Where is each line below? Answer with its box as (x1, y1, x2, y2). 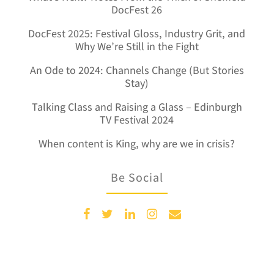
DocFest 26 (111, 2, 163, 17)
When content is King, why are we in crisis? (39, 136, 235, 150)
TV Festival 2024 (100, 113, 174, 127)
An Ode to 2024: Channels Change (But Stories (29, 63, 244, 77)
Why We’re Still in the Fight (75, 39, 199, 53)
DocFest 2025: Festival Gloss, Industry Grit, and (28, 26, 246, 40)
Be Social (110, 169, 163, 185)
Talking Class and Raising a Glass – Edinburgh (31, 100, 242, 114)
